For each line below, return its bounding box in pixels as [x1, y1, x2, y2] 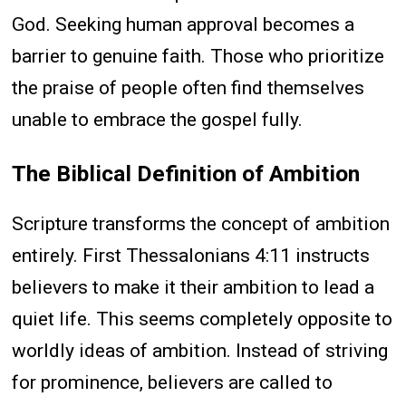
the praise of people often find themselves [12, 76, 365, 99]
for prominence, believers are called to [12, 372, 333, 394]
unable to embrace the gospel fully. [12, 108, 304, 130]
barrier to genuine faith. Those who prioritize [12, 44, 385, 67]
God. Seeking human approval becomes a [12, 13, 355, 35]
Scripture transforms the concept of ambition [12, 213, 391, 236]
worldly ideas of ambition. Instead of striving [12, 340, 389, 362]
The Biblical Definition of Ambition [12, 160, 361, 188]
